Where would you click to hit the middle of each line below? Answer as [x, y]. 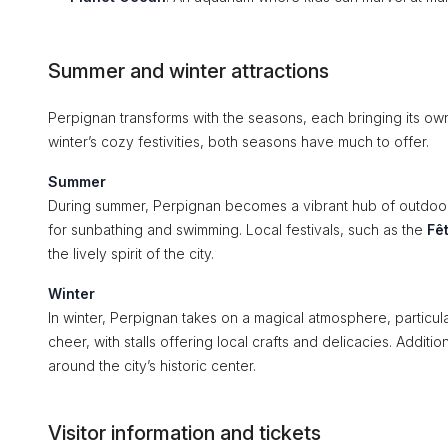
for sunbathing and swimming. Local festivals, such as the [237, 229]
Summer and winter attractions [188, 71]
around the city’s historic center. [152, 365]
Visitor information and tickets [184, 433]
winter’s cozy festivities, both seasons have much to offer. [238, 141]
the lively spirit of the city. [131, 253]
